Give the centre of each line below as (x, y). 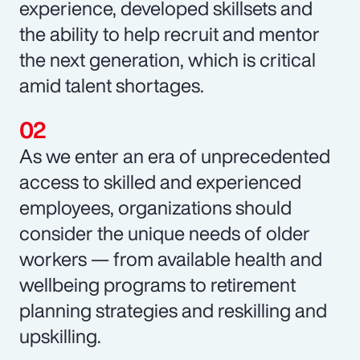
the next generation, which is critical (168, 59)
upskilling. (60, 335)
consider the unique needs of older (165, 233)
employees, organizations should (155, 207)
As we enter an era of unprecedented (175, 155)
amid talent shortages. (112, 85)
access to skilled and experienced (160, 181)
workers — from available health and (171, 258)
